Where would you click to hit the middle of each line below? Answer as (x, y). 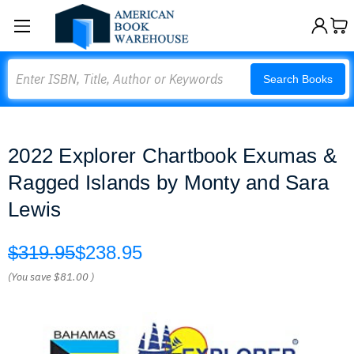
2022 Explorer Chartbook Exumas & (172, 156)
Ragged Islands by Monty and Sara (168, 183)
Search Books (298, 79)
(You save (30, 277)
